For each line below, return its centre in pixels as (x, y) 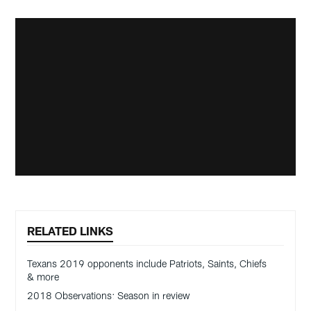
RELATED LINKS (70, 231)
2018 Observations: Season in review (109, 296)
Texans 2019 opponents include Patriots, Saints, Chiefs (147, 264)
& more (43, 277)
